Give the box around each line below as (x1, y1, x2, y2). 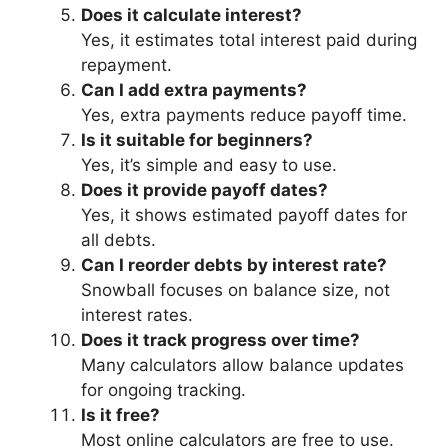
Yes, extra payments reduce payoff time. (81, 104, 407, 125)
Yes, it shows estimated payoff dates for (81, 204, 407, 225)
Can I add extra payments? (81, 79, 307, 100)
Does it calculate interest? (81, 4, 302, 25)
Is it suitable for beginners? (81, 129, 313, 150)
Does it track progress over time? (81, 329, 360, 350)
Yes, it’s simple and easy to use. (81, 154, 337, 175)
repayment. (81, 54, 172, 75)
